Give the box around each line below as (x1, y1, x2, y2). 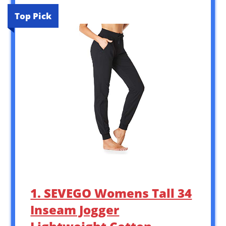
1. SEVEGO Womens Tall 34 (30, 185, 192, 202)
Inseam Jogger (30, 201, 120, 218)
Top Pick (15, 10, 52, 22)
